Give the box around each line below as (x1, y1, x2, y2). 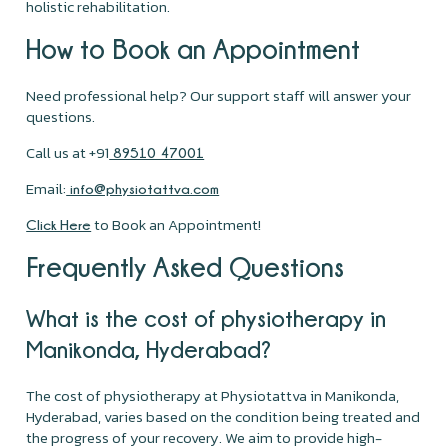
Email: (26, 176, 67, 200)
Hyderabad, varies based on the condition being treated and (26, 404, 421, 428)
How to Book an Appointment (26, 33, 361, 63)
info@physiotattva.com (66, 180, 220, 196)
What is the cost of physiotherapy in (26, 304, 387, 331)
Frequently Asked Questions (26, 251, 345, 281)
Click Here (26, 216, 92, 232)
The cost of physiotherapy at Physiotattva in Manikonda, (26, 383, 400, 407)
